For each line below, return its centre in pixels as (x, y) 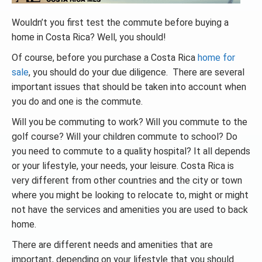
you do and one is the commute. (77, 101)
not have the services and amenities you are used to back (130, 210)
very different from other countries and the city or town (127, 180)
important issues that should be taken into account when (129, 87)
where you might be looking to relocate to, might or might (130, 195)
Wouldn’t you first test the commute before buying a (120, 23)
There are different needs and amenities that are (112, 245)
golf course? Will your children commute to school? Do (125, 137)
